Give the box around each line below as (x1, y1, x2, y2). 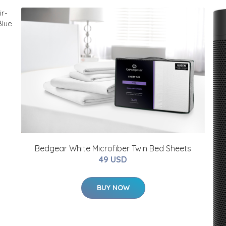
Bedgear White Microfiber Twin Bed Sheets (35, 143, 191, 154)
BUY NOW (96, 183, 130, 193)
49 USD (99, 154, 127, 165)
